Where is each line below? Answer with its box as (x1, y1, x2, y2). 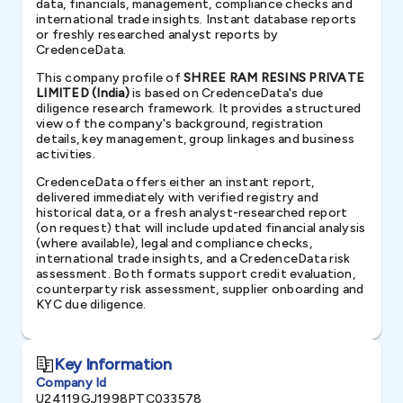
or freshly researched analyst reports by (36, 27, 278, 42)
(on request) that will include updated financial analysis (36, 220, 366, 236)
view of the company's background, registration (36, 116, 324, 131)
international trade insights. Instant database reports (36, 12, 357, 27)
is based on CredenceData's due (129, 85, 324, 101)
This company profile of (36, 70, 184, 85)
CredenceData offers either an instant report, (36, 175, 315, 190)
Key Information (54, 354, 172, 374)
